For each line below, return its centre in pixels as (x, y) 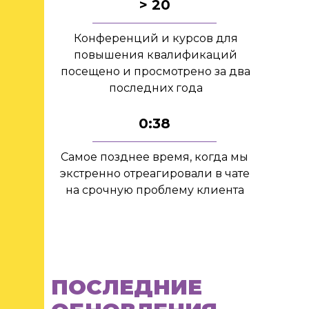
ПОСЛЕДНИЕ (127, 287)
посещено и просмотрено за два (156, 71)
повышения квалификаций (156, 55)
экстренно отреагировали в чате (154, 173)
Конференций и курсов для (156, 38)
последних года (156, 88)
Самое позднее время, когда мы (154, 157)
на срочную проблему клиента (154, 190)
